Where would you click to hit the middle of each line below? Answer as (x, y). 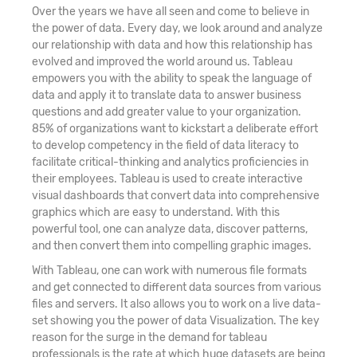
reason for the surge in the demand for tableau (149, 337)
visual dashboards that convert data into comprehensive (176, 195)
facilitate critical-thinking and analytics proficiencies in (170, 162)
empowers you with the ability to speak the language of (172, 78)
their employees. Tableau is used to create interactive (167, 178)
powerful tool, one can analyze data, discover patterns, (170, 229)
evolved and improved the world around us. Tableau (162, 61)
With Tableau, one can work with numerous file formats (169, 270)
